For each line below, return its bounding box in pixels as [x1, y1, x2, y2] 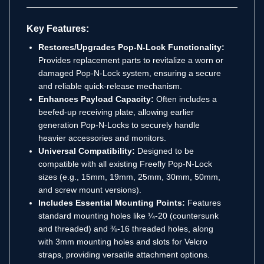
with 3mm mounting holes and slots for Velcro [38, 236, 207, 246]
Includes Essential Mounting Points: [38, 197, 185, 207]
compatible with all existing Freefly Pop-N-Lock [38, 159, 212, 169]
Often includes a [154, 94, 217, 104]
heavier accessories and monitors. [38, 133, 166, 143]
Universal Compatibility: [38, 146, 135, 156]
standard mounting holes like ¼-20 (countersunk [38, 210, 219, 220]
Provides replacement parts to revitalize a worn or [38, 55, 223, 65]
